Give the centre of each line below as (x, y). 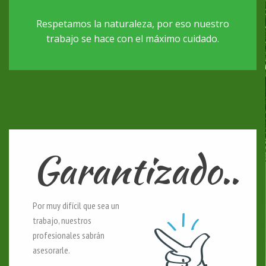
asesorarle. (51, 250)
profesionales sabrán (69, 235)
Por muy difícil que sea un (76, 205)
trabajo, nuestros (62, 220)
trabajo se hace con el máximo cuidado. (133, 38)
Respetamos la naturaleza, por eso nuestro (133, 23)
